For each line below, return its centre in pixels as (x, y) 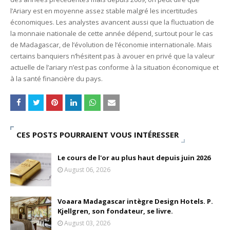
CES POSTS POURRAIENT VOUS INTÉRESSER (98, 135)
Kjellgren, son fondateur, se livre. (115, 211)
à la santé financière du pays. (56, 79)
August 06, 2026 (87, 170)
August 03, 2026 (87, 223)
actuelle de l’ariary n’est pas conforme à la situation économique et (114, 67)
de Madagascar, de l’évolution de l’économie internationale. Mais (111, 45)
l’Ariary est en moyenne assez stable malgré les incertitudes (104, 11)
